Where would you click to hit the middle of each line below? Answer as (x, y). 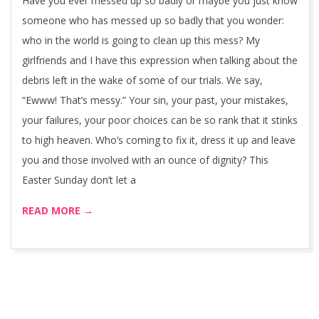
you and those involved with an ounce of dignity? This (145, 160)
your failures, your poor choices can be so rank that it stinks (160, 120)
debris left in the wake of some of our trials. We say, (142, 80)
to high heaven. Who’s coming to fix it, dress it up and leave (159, 140)
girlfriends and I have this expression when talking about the (160, 61)
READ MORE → (58, 211)
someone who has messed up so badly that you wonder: (153, 21)
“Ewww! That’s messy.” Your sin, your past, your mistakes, (155, 100)
